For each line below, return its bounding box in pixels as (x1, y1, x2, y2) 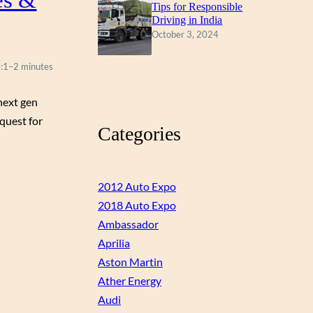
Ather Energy (98, 274, 161, 288)
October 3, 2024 (152, 28, 219, 40)
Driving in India (152, 13, 223, 26)
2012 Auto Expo (98, 180, 176, 194)
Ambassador (98, 217, 159, 231)
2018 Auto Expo (98, 198, 176, 212)
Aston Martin (98, 255, 163, 269)
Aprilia (98, 236, 130, 250)
